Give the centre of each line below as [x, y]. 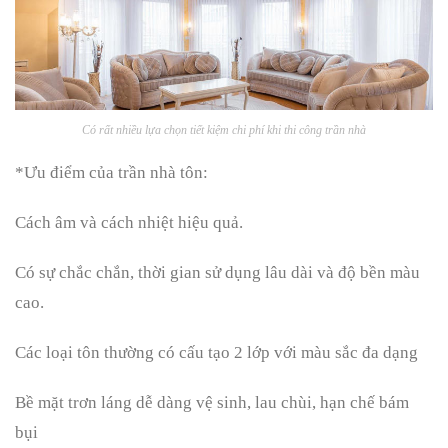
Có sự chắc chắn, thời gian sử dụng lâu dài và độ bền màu [217, 273]
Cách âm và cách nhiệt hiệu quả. [129, 223]
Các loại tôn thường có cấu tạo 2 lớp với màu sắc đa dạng [216, 353]
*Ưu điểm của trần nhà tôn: [111, 173]
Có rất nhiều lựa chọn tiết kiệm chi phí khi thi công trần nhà [224, 130]
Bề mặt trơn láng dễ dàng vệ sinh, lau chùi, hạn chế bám [212, 403]
